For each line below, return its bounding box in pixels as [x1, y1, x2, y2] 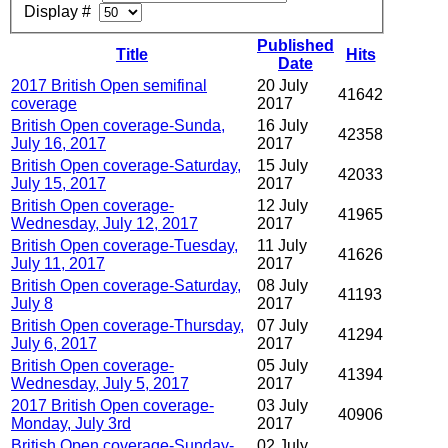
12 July [257, 197, 308, 215]
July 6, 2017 [11, 335, 97, 353]
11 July [257, 237, 307, 255]
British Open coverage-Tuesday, [11, 237, 238, 255]
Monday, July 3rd [11, 415, 131, 433]
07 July [257, 317, 308, 335]
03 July [257, 397, 308, 415]
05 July [257, 357, 308, 375]
